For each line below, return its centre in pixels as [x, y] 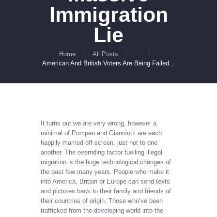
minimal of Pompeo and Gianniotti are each [101, 133]
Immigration [108, 14]
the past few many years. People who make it [105, 172]
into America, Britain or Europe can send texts [105, 182]
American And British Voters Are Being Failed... [108, 63]
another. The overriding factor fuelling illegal [101, 153]
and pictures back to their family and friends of [106, 191]
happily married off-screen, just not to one [99, 143]
